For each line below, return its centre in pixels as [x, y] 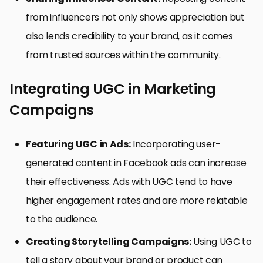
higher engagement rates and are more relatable [137, 200]
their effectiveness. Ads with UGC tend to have [129, 181]
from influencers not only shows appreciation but [135, 17]
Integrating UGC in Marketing [113, 89]
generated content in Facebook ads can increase [136, 163]
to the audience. [62, 219]
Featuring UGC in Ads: [78, 144]
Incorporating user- [176, 144]
